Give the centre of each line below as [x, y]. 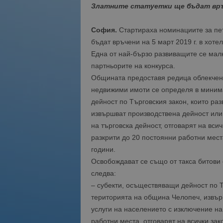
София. [104, 30]
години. [103, 149]
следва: [103, 173]
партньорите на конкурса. [133, 66]
